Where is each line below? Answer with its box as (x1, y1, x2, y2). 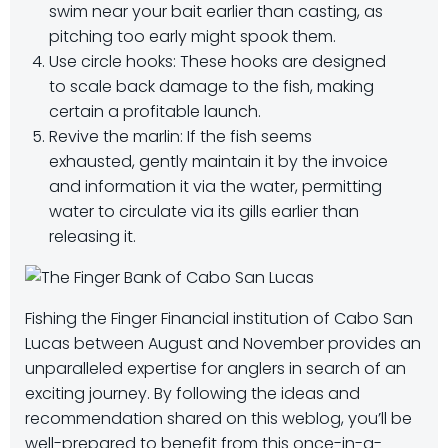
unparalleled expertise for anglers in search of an (25, 357, 406, 380)
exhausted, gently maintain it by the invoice (49, 150, 388, 173)
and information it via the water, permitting (49, 175, 382, 198)
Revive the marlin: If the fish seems (49, 125, 312, 148)
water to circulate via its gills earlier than (49, 200, 359, 223)
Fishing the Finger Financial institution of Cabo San (25, 307, 413, 330)
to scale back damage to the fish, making (49, 75, 374, 98)
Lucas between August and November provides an (25, 332, 421, 355)
